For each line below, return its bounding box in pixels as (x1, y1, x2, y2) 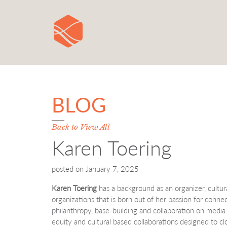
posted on (52, 164, 86, 173)
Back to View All (52, 122, 110, 132)
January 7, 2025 (86, 164, 139, 173)
